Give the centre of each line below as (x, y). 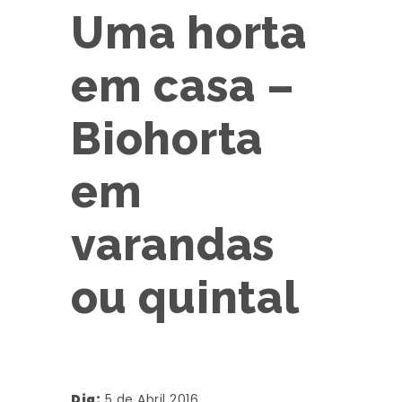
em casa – (183, 86)
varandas (173, 245)
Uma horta (189, 33)
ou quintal (185, 297)
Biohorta (167, 139)
